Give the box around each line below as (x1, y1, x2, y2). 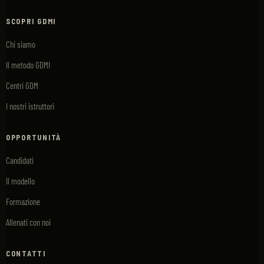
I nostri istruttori (6, 101, 54, 111)
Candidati (6, 155, 34, 166)
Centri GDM (6, 80, 38, 91)
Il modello (6, 176, 35, 186)
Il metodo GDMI (6, 60, 50, 70)
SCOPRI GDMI (6, 17, 57, 25)
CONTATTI (6, 249, 46, 258)
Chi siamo (6, 39, 35, 49)
